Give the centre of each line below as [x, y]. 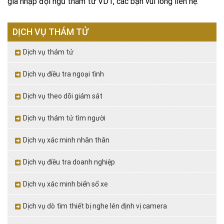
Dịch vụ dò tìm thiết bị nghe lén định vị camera [95, 206]
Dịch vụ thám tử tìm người [64, 118]
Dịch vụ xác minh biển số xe [65, 184]
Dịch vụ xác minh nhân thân [66, 140]
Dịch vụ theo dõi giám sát [63, 96]
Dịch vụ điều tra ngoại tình [63, 74]
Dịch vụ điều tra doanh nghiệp [69, 162]
